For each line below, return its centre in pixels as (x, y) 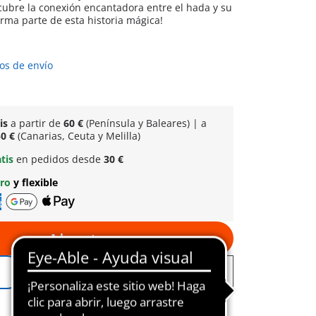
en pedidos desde (60, 159)
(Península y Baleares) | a (145, 123)
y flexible (35, 182)
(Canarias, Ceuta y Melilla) (77, 136)
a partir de (37, 123)
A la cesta (77, 238)
